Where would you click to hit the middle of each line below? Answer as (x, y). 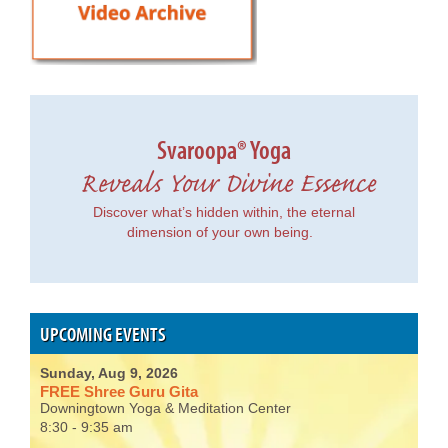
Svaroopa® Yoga (224, 148)
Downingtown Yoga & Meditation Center (165, 409)
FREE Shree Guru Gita (119, 392)
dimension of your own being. (224, 233)
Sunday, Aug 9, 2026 (109, 374)
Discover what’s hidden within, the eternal (224, 213)
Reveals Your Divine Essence (224, 186)
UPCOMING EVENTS (103, 334)
